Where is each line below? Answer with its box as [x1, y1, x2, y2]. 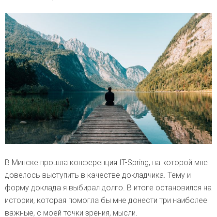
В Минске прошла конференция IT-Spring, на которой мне [5, 158, 208, 168]
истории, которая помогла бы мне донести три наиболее [5, 196, 207, 205]
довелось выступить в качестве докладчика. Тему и [5, 170, 191, 180]
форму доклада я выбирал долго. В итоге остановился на [5, 183, 212, 193]
